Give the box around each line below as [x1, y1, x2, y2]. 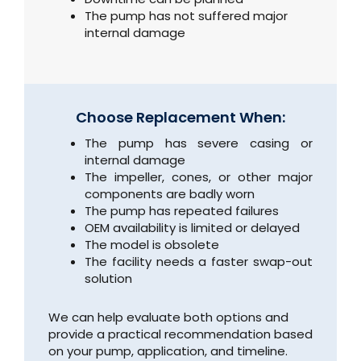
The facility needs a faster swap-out [85, 252, 313, 270]
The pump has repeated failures [85, 201, 279, 219]
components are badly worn [85, 185, 255, 202]
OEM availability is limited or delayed [85, 218, 300, 236]
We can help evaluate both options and [48, 309, 288, 326]
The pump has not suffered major [85, 7, 288, 25]
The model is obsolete [85, 235, 219, 253]
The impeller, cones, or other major [85, 168, 313, 185]
